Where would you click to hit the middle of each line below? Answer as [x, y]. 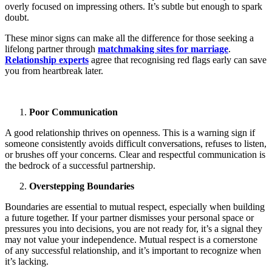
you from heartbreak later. [54, 71]
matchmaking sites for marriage [163, 49]
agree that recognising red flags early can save [178, 60]
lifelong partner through [51, 49]
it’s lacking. [27, 261]
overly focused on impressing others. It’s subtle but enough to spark [134, 6]
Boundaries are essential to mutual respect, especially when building [135, 207]
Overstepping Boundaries [82, 186]
